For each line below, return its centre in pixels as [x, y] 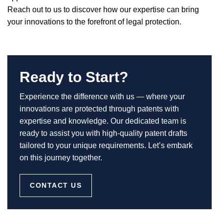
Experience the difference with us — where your [102, 97]
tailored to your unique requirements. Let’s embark [106, 145]
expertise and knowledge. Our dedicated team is [103, 121]
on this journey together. [61, 158]
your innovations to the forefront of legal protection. [94, 22]
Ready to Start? [74, 77]
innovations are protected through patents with [99, 109]
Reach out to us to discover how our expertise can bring [103, 10]
